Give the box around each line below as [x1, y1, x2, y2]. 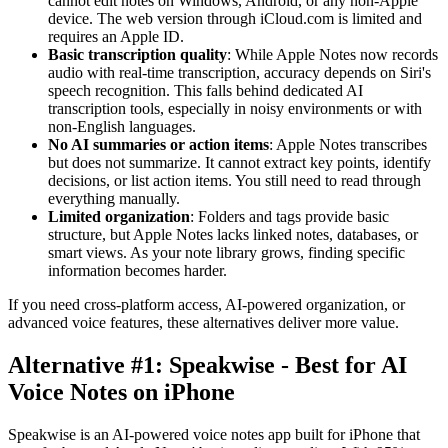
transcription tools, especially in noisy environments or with [48, 99, 422, 117]
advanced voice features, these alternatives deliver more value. [8, 313, 399, 331]
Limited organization [48, 207, 190, 225]
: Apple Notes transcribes [269, 135, 427, 153]
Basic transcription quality [48, 45, 227, 63]
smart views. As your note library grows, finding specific [48, 243, 405, 261]
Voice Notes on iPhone [8, 378, 235, 405]
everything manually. [48, 189, 180, 207]
